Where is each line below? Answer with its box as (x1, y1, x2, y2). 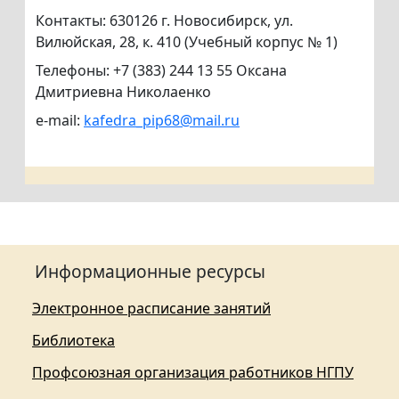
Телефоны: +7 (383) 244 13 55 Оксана (36, 61, 287, 81)
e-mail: (36, 110, 84, 131)
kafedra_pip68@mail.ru (84, 110, 240, 131)
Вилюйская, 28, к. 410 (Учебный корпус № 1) (36, 32, 338, 53)
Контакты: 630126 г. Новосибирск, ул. (36, 11, 293, 31)
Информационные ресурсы (35, 259, 265, 284)
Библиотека (32, 330, 115, 351)
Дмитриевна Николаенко (36, 82, 211, 102)
